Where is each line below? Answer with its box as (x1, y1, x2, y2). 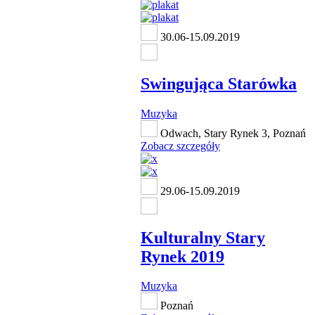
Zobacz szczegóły (141, 139, 220, 152)
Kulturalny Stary (141, 228, 265, 247)
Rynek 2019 (141, 247, 224, 266)
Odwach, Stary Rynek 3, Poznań (157, 127, 306, 139)
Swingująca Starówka (141, 74, 297, 93)
